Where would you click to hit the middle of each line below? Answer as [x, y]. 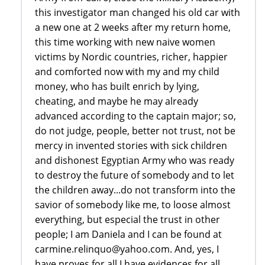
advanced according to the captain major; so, [135, 116]
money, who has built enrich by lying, [117, 87]
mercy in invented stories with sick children [131, 146]
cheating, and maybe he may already [117, 101]
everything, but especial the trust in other [127, 220]
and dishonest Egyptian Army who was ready [135, 161]
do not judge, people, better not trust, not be [135, 131]
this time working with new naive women [125, 42]
